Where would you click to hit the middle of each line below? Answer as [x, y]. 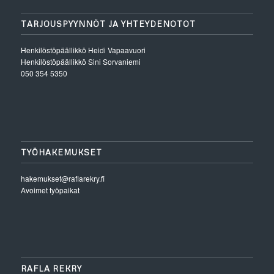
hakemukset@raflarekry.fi [62, 178]
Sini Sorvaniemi [114, 62]
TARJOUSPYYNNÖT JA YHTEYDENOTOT [108, 24]
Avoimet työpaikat [50, 190]
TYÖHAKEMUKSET [61, 152]
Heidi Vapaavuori [117, 50]
